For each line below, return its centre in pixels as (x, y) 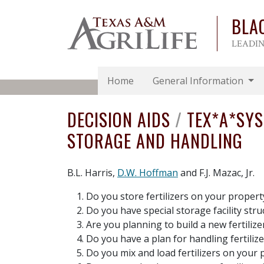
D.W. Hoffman (148, 173)
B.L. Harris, (92, 173)
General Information (199, 81)
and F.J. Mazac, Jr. (216, 173)
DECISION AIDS (121, 120)
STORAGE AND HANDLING (155, 141)
